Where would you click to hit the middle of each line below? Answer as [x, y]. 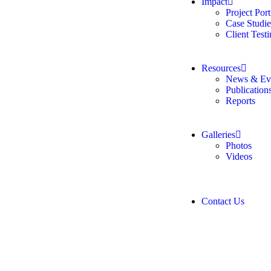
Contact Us [223, 201]
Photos [239, 145]
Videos [239, 156]
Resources [221, 68]
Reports [240, 101]
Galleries [218, 135]
